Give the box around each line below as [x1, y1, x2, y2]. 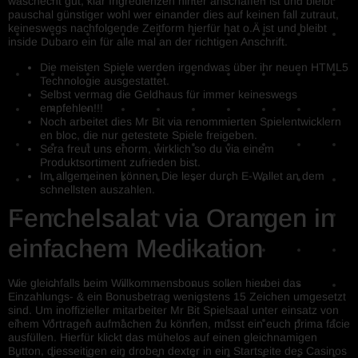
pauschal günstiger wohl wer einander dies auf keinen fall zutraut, [8, 8, 339, 22]
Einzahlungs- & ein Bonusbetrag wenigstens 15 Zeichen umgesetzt [8, 289, 346, 303]
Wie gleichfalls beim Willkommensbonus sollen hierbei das [8, 276, 301, 289]
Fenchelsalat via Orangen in [8, 203, 335, 233]
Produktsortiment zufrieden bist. [40, 155, 201, 169]
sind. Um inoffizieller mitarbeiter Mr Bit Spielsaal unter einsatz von [8, 303, 339, 316]
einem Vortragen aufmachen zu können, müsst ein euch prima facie [8, 316, 350, 330]
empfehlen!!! [40, 101, 103, 114]
